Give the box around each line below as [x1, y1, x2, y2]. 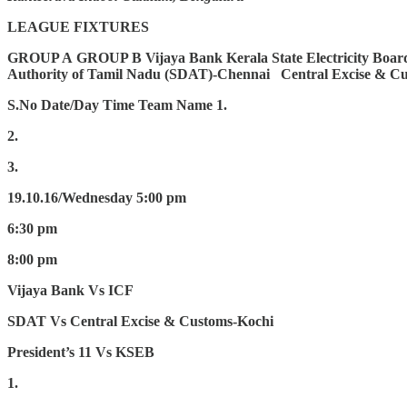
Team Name [138, 97, 213, 114]
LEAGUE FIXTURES [7, 19, 149, 35]
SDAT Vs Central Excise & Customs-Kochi [7, 313, 273, 330]
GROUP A [7, 50, 73, 66]
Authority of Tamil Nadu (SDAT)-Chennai [7, 66, 270, 83]
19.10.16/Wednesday [7, 190, 133, 206]
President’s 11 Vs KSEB [7, 344, 154, 361]
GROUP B [76, 50, 142, 66]
